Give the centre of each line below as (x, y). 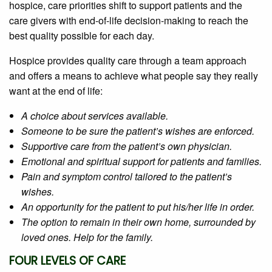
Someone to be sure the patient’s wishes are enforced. (138, 131)
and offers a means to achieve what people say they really (134, 76)
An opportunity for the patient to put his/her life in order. (138, 207)
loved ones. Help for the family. (87, 237)
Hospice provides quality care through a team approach (128, 61)
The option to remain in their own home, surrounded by (138, 222)
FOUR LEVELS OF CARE (67, 261)
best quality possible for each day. (82, 36)
